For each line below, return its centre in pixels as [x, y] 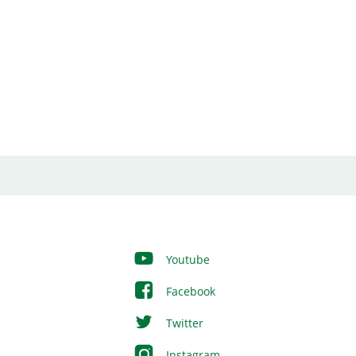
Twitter [183, 323]
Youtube [186, 259]
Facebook [189, 291]
